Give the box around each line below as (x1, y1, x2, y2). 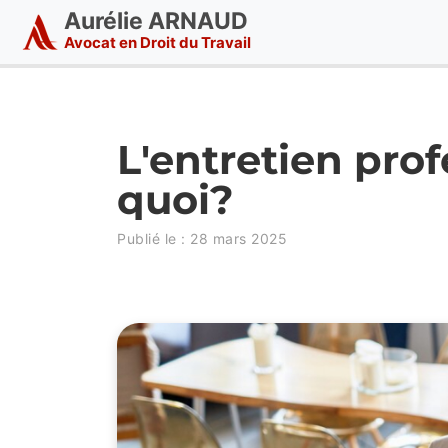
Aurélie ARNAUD (64, 7, 248, 35)
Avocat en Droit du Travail (64, 33, 251, 52)
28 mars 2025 (190, 230, 287, 247)
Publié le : (117, 230, 190, 247)
